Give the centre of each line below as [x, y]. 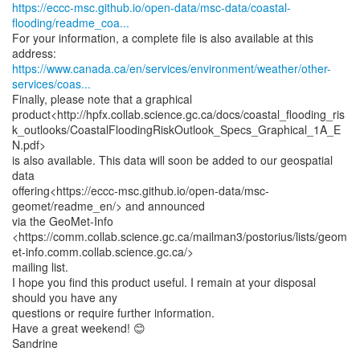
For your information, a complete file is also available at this [163, 38]
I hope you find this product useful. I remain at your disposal [164, 282]
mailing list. [40, 267]
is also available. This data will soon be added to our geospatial [172, 160]
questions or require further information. [113, 313]
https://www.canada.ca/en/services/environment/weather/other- [172, 68]
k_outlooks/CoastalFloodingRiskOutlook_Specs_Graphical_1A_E [176, 129]
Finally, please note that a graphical [102, 99]
